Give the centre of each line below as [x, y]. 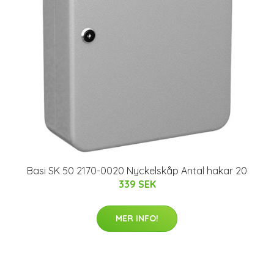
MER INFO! [137, 218]
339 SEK [137, 184]
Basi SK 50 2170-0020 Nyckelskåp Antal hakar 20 [137, 170]
